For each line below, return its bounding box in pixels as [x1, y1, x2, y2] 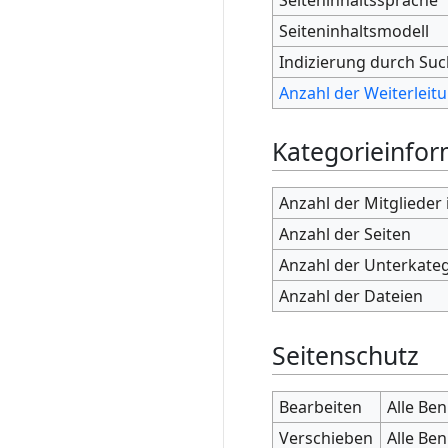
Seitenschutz [272, 337, 419, 372]
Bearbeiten [279, 395, 363, 418]
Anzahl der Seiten [279, 223, 412, 246]
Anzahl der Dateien [279, 285, 424, 308]
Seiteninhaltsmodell [279, 19, 430, 42]
